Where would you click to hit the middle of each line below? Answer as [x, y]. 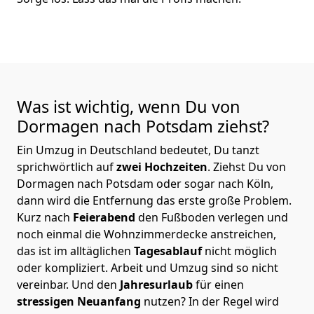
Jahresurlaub [158, 284]
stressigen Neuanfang [80, 301]
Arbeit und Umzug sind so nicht [194, 267]
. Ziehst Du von [247, 166]
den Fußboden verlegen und [213, 217]
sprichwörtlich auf [65, 166]
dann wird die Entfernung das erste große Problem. [154, 200]
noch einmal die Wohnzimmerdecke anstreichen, [146, 234]
